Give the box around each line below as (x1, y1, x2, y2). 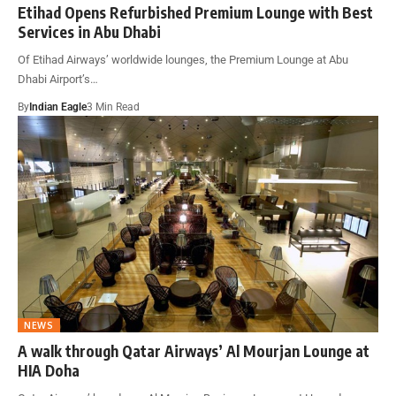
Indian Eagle (29, 100, 87, 113)
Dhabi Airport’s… (18, 72, 98, 86)
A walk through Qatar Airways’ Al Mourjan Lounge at (18, 340, 369, 361)
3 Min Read (87, 100, 140, 113)
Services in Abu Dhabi (18, 21, 161, 42)
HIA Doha (18, 360, 80, 380)
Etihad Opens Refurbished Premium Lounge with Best (18, 2, 373, 22)
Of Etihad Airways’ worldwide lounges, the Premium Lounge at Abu (18, 52, 348, 66)
